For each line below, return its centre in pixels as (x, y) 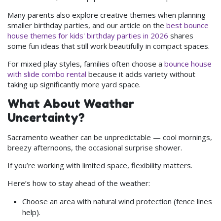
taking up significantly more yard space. (74, 84)
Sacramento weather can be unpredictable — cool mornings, (110, 137)
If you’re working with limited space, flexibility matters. (100, 165)
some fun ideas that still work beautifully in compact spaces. (109, 46)
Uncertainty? (46, 117)
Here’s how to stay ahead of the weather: (79, 183)
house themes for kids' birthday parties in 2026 (89, 35)
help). (31, 212)
